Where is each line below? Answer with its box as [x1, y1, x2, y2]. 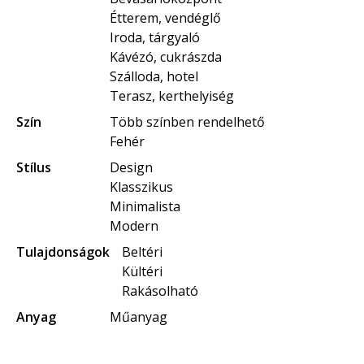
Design [110, 158, 153, 176]
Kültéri [122, 262, 162, 280]
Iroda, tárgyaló [110, 28, 200, 46]
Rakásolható [122, 282, 198, 300]
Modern [110, 217, 158, 235]
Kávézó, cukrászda [110, 48, 222, 66]
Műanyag [110, 308, 167, 326]
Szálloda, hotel [110, 67, 198, 85]
